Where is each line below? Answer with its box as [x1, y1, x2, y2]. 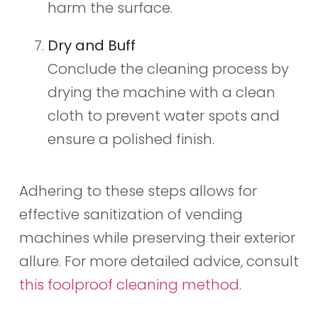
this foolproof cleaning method [18, 275, 239, 295]
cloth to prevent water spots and [47, 106, 280, 126]
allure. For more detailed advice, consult [18, 251, 299, 272]
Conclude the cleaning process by [47, 59, 289, 79]
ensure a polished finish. [47, 129, 214, 150]
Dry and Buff [47, 35, 136, 56]
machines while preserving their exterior [18, 228, 295, 248]
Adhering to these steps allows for [18, 181, 257, 202]
